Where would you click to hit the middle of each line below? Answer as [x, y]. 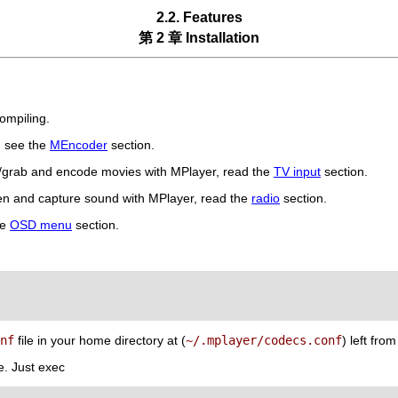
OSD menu [41, 224]
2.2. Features [199, 17]
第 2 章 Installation [199, 38]
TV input [297, 171]
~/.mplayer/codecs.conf [264, 340]
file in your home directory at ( [100, 340]
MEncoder [79, 144]
